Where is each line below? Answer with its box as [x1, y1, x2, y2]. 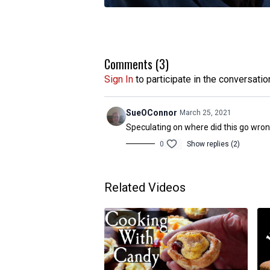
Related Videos [104, 180, 186, 195]
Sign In [104, 73, 133, 85]
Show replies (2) [187, 139, 240, 148]
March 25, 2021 [180, 108, 231, 117]
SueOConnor [126, 107, 177, 118]
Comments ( [104, 54, 159, 73]
